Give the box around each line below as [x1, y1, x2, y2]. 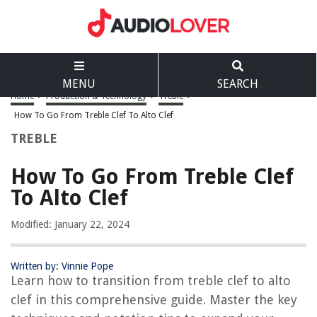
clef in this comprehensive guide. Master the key [11, 292, 297, 307]
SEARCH [217, 77, 258, 91]
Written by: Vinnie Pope [11, 260, 113, 272]
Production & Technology [46, 91, 146, 101]
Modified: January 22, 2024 [11, 219, 129, 230]
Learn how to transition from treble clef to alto [11, 273, 291, 288]
